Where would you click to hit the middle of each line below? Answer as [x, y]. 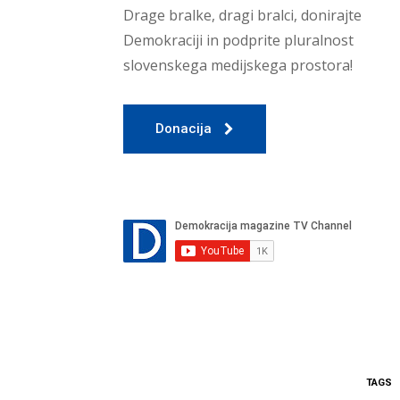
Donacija [183, 129]
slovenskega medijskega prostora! [238, 66]
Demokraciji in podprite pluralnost [238, 41]
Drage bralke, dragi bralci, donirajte [242, 16]
